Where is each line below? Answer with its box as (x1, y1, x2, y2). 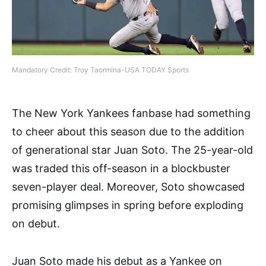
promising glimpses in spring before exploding (12, 199, 243, 212)
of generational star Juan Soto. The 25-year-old (12, 144, 253, 157)
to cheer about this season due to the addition (12, 125, 245, 138)
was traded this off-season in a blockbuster (12, 162, 230, 175)
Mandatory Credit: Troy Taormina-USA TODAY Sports (12, 65, 189, 75)
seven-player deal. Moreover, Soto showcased (12, 180, 245, 194)
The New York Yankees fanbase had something (12, 107, 251, 120)
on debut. (12, 217, 60, 230)
